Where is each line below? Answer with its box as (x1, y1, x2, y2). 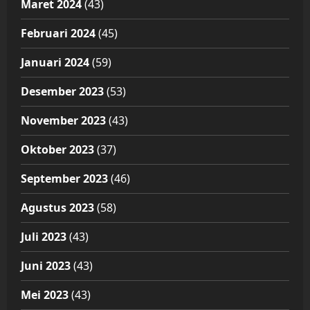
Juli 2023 (21, 229, 66, 245)
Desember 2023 (21, 84, 104, 100)
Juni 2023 (21, 258, 71, 274)
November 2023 (21, 113, 106, 129)
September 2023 (21, 171, 108, 187)
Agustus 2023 (21, 200, 94, 216)
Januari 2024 (21, 55, 89, 71)
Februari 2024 (21, 26, 95, 42)
